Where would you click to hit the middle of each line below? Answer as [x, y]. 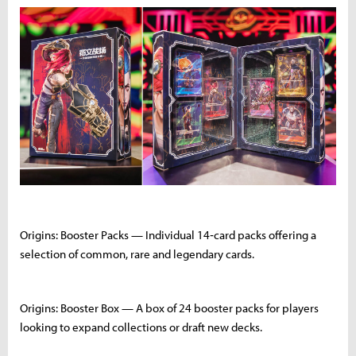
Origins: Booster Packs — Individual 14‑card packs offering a [168, 235]
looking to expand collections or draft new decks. [141, 327]
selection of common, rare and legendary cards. [137, 254]
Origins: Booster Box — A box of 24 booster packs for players [169, 308]
